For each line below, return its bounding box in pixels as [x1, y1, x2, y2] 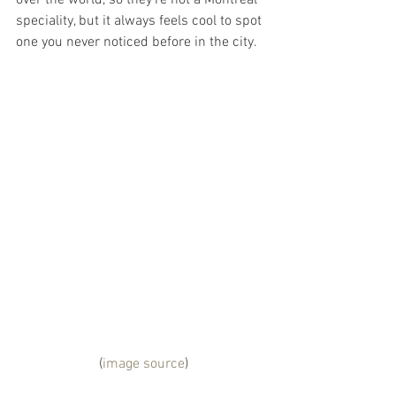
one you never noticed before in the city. [16, 34, 257, 52]
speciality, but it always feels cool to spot [16, 12, 265, 31]
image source [102, 355, 185, 374]
